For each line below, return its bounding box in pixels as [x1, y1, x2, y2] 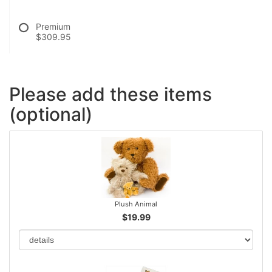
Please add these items [9, 83, 212, 105]
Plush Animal [115, 200, 157, 209]
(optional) [9, 103, 92, 125]
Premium [36, 21, 70, 32]
